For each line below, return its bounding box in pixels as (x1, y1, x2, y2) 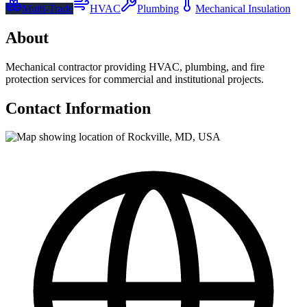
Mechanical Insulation (195, 2, 291, 14)
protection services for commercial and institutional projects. (5, 73, 264, 85)
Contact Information (5, 99, 151, 117)
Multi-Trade (22, 2, 73, 14)
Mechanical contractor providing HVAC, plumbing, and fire (5, 60, 265, 73)
